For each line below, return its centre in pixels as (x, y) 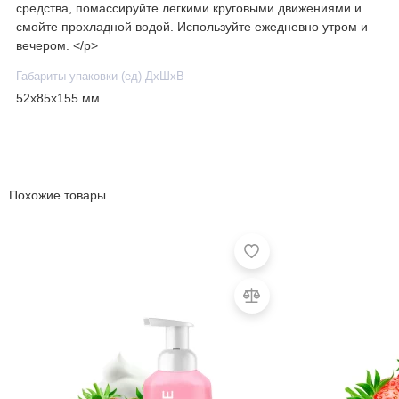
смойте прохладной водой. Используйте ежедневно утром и (192, 28)
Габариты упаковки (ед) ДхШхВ (100, 76)
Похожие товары (57, 195)
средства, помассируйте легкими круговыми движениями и (189, 9)
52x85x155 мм (58, 99)
